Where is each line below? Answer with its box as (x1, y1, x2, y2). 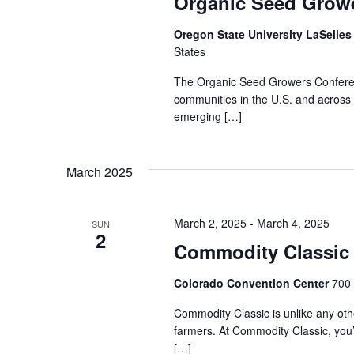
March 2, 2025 (173, 215, 247, 231)
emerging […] (173, 108, 242, 124)
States (173, 43, 205, 59)
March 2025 (66, 163, 133, 181)
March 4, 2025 (256, 215, 330, 231)
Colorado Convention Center (173, 275, 332, 291)
